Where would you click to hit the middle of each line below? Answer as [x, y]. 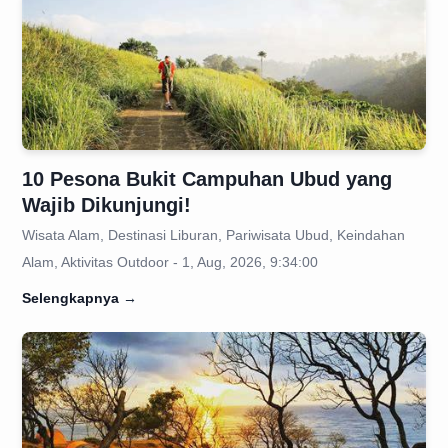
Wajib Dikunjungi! [106, 205]
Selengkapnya [70, 298]
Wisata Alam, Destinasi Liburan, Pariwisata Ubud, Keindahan [213, 235]
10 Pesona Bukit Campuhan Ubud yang [207, 179]
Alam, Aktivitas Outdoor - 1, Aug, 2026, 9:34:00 [170, 262]
